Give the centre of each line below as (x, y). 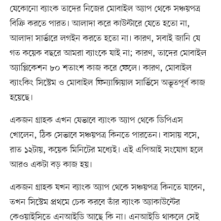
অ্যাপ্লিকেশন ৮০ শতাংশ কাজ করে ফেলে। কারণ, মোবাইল (101, 68)
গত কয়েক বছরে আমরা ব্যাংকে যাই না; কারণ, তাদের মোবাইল (108, 54)
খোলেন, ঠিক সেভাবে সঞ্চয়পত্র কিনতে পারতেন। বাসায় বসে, (105, 135)
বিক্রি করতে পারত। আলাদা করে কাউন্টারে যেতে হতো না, (100, 24)
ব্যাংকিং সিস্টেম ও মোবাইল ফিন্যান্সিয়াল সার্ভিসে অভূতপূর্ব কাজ (107, 83)
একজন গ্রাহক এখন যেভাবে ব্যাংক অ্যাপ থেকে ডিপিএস (96, 121)
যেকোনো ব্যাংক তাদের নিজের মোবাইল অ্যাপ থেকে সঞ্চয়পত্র (105, 9)
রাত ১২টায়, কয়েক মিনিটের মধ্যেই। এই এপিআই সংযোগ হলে (106, 150)
